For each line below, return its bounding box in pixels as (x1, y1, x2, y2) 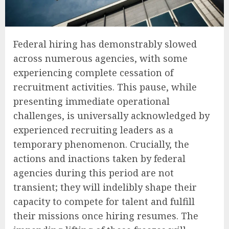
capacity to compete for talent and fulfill (13, 195, 195, 208)
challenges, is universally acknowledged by (13, 109, 210, 122)
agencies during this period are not (13, 166, 174, 179)
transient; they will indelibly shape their (13, 180, 197, 193)
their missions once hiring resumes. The (13, 209, 198, 222)
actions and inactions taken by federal (13, 152, 186, 165)
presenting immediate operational (13, 95, 170, 107)
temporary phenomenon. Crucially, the (13, 138, 189, 150)
